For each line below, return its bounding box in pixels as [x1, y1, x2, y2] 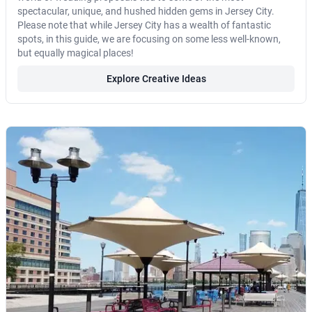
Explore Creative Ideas [106, 73, 206, 85]
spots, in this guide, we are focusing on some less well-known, [17, 33, 281, 45]
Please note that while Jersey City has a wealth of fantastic [17, 19, 271, 31]
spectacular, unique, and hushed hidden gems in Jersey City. [17, 6, 274, 17]
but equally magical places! [17, 47, 134, 59]
